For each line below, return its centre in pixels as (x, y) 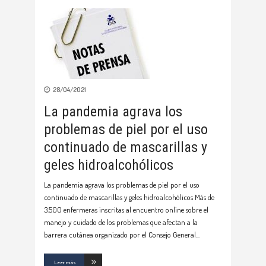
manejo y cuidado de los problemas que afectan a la (121, 222)
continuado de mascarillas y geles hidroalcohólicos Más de (129, 197)
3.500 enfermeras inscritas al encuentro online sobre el (126, 209)
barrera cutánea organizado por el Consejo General (120, 234)
